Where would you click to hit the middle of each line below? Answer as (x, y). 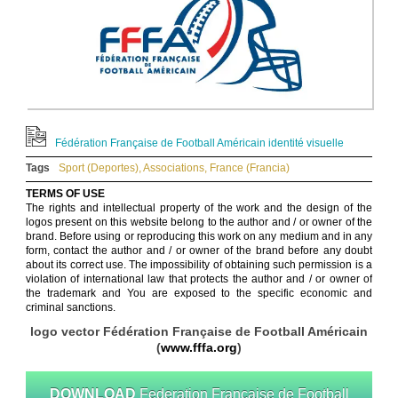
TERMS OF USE (65, 194)
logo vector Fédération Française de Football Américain (199, 332)
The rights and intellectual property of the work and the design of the (199, 208)
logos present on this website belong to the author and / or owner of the (199, 223)
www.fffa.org (199, 348)
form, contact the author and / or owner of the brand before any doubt (199, 251)
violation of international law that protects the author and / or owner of (199, 279)
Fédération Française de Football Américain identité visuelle (199, 143)
